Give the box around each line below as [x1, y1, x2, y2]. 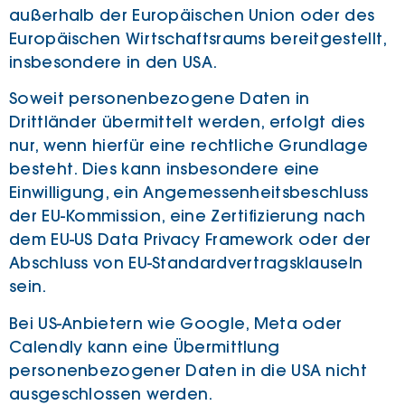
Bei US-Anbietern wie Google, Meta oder [9, 313, 343, 334]
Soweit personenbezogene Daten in [9, 89, 310, 109]
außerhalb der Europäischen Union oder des [9, 5, 375, 25]
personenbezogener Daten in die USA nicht [9, 360, 367, 381]
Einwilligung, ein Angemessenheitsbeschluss [9, 183, 369, 203]
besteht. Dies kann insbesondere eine [9, 159, 320, 180]
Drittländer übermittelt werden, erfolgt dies [9, 112, 365, 133]
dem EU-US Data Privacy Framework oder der [9, 230, 372, 250]
